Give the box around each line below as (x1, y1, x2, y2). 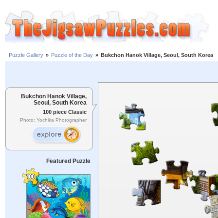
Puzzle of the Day (51, 52, 93, 58)
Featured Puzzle (46, 158, 91, 164)
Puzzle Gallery (9, 52, 43, 58)
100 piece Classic (43, 109, 87, 115)
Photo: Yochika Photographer (20, 117, 87, 123)
